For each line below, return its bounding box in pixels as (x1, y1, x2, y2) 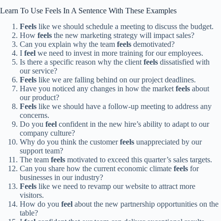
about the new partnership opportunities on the (73, 200, 219, 209)
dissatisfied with (158, 58, 210, 67)
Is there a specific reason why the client (20, 58, 144, 67)
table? (20, 209, 38, 218)
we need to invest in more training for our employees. (36, 49, 203, 58)
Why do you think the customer (20, 138, 120, 147)
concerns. (20, 111, 49, 120)
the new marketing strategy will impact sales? (52, 31, 194, 40)
